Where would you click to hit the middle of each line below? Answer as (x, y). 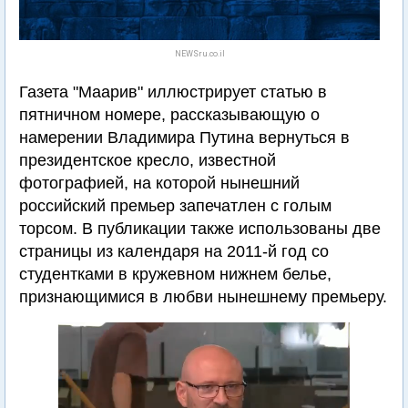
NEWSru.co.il (199, 54)
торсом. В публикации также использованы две (200, 229)
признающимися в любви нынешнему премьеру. (203, 297)
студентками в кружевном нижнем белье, (175, 274)
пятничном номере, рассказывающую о (169, 115)
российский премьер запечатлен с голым (175, 206)
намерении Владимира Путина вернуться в (184, 138)
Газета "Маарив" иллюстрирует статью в (173, 92)
